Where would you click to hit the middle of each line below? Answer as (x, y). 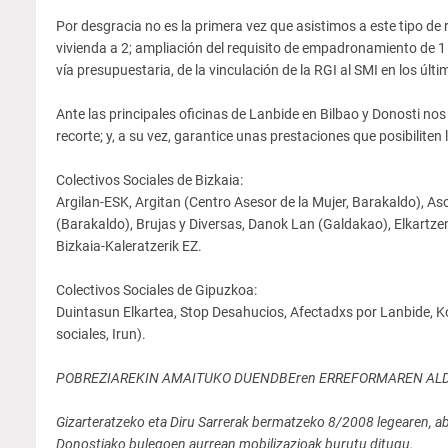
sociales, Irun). (100, 333)
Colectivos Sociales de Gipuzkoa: (156, 289)
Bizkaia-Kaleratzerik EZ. (128, 245)
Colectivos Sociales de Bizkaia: (149, 179)
